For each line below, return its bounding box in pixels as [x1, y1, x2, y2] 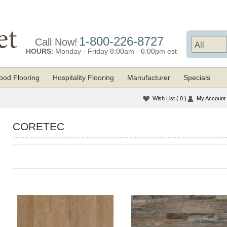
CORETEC [13, 121, 65, 133]
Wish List [153, 95, 176, 101]
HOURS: [25, 47, 54, 55]
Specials [183, 73, 210, 82]
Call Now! [34, 36, 78, 48]
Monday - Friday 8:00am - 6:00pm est [55, 47, 177, 55]
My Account [197, 95, 225, 101]
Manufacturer [127, 73, 170, 82]
